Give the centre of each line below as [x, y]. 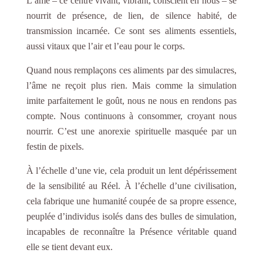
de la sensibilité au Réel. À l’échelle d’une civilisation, [131, 186]
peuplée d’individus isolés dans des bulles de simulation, [131, 216]
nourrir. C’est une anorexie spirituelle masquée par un [131, 131]
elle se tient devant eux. [69, 247]
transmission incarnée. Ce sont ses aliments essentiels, [131, 31]
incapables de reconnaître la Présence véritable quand [131, 231]
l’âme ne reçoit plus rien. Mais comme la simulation [131, 85]
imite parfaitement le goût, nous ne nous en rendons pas [131, 100]
